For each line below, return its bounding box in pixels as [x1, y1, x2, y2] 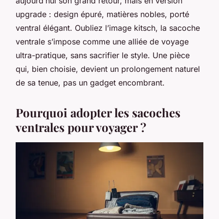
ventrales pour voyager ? [16, 119, 146, 135]
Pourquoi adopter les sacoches [16, 104, 180, 120]
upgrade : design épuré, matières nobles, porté [16, 9, 189, 19]
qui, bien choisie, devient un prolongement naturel [16, 64, 200, 74]
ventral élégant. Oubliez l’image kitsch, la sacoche [16, 22, 200, 33]
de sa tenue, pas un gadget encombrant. [16, 77, 165, 88]
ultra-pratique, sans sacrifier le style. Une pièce [16, 50, 190, 60]
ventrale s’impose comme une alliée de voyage [16, 36, 189, 46]
